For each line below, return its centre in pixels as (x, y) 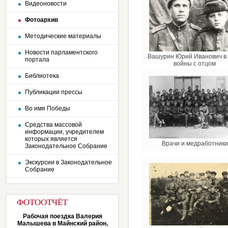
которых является (51, 139)
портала (37, 60)
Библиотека (42, 76)
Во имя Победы (48, 108)
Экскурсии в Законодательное (68, 162)
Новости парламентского (61, 52)
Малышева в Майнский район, (62, 223)
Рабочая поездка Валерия (62, 216)
